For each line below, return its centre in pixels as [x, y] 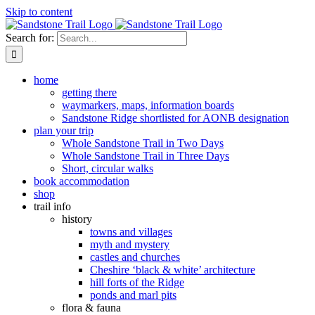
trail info [52, 206]
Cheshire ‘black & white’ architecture [173, 270]
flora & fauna [91, 308]
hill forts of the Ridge [137, 282]
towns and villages [131, 232]
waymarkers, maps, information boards [148, 105]
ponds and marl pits [133, 295]
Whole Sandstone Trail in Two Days [143, 143]
